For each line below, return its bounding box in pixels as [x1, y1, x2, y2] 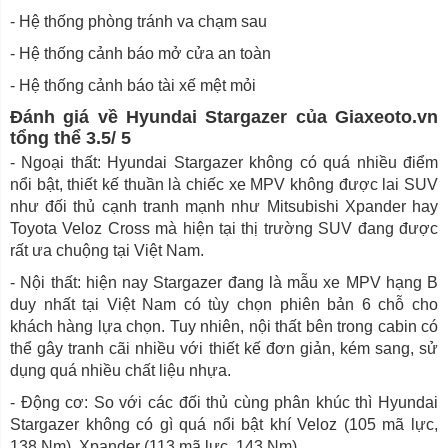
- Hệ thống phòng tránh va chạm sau [10, 13, 267, 31]
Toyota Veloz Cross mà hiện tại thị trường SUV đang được [10, 220, 438, 238]
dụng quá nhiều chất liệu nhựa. [10, 362, 231, 380]
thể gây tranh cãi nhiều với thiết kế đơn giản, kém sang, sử [10, 340, 438, 358]
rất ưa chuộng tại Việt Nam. [10, 242, 204, 260]
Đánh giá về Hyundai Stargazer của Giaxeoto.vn [10, 107, 438, 128]
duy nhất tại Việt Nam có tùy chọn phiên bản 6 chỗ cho [10, 296, 438, 314]
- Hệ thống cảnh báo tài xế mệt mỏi [10, 77, 256, 95]
